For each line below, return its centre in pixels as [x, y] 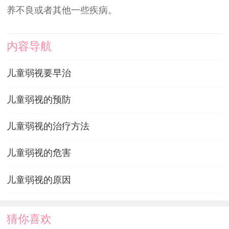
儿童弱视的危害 [39, 153]
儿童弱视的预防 [39, 100]
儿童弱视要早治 [39, 73]
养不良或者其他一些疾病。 [62, 10]
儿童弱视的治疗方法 [48, 127]
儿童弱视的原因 [39, 180]
